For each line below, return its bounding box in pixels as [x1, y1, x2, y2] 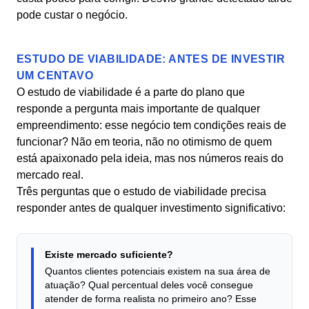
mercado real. [17, 169, 83, 181]
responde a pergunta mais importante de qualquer [17, 103, 260, 114]
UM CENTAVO [17, 70, 94, 81]
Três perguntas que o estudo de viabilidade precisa [17, 186, 266, 197]
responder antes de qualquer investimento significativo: [17, 202, 286, 214]
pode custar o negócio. [17, 9, 128, 21]
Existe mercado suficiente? [45, 249, 173, 260]
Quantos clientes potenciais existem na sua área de [45, 266, 270, 277]
